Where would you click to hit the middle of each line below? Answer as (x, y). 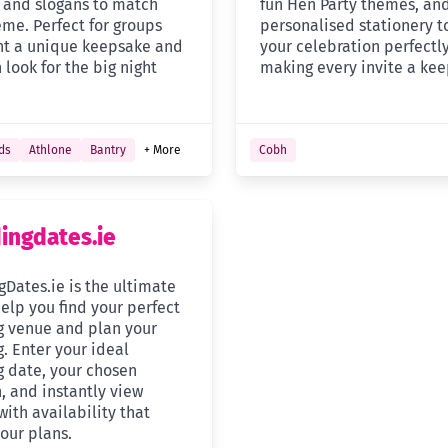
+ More (162, 150)
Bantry (108, 150)
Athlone (50, 150)
